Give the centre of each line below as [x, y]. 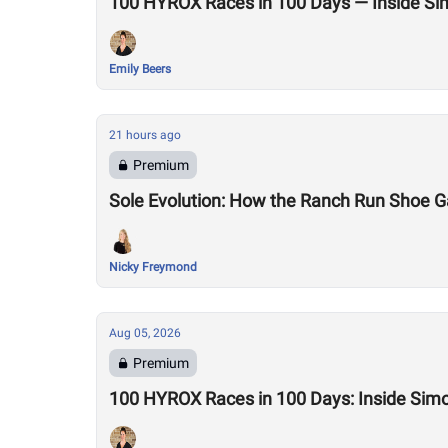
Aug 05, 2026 [145, 333]
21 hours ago [145, 135]
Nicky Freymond [153, 267]
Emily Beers [140, 69]
